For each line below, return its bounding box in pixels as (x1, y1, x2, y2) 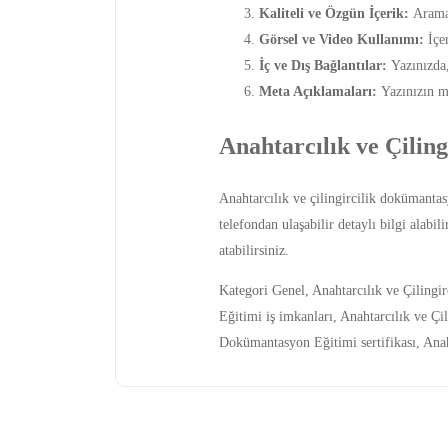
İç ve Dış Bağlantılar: (258, 58, 387, 74)
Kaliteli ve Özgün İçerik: (258, 6, 409, 22)
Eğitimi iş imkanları (218, 309, 333, 325)
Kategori (218, 283, 268, 299)
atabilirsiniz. (218, 243, 289, 259)
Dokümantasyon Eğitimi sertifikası (218, 335, 416, 351)
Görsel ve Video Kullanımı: (258, 32, 424, 48)
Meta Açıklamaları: (258, 84, 377, 100)
